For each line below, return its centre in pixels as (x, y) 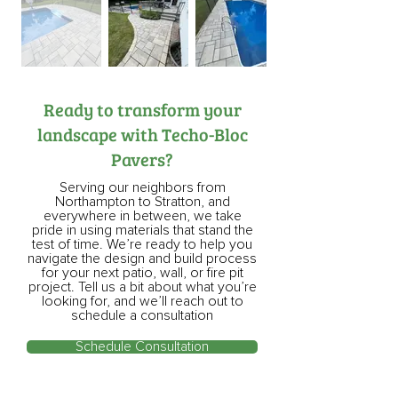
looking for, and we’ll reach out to (142, 301)
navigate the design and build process (142, 259)
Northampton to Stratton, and (142, 202)
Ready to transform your (142, 109)
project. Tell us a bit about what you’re (142, 287)
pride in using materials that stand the (142, 230)
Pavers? (142, 159)
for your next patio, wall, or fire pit (142, 273)
